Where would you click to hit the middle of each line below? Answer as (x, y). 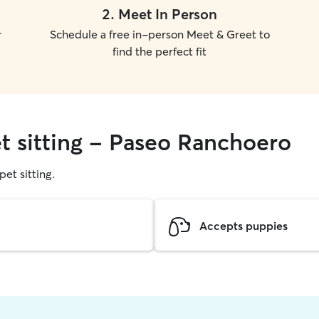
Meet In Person (168, 14)
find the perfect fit (159, 51)
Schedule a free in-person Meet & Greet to (159, 34)
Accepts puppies (244, 225)
